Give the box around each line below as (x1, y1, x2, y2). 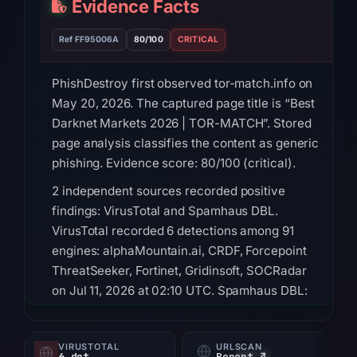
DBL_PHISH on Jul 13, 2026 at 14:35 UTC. (52, 303, 285, 318)
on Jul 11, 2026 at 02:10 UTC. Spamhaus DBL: (52, 283, 308, 298)
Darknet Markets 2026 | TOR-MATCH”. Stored (52, 116, 312, 131)
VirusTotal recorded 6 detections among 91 (52, 223, 294, 238)
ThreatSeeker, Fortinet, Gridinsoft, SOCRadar (52, 263, 307, 278)
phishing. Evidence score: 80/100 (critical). (52, 155, 296, 171)
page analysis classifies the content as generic (52, 135, 320, 151)
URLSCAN (216, 341, 263, 352)
